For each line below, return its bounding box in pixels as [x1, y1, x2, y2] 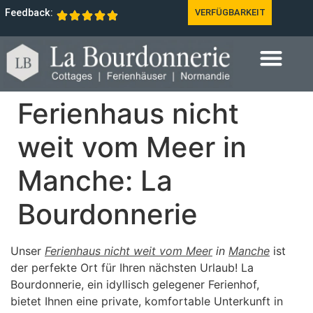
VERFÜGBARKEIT [194, 7, 265, 17]
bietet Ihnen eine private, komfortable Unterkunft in [10, 294, 283, 309]
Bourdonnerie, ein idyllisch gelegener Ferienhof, [10, 277, 259, 292]
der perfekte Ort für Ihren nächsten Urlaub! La [10, 261, 254, 275]
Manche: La [17, 163, 173, 198]
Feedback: [5, 7, 53, 19]
